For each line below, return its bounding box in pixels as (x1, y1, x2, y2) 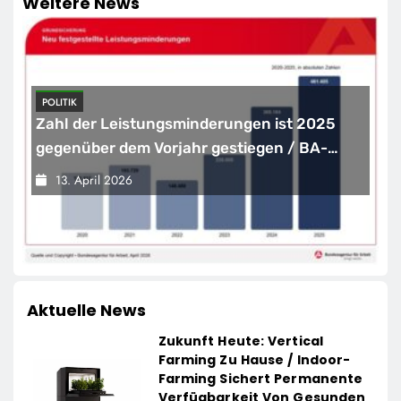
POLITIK (42, 94, 77, 109)
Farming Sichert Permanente (158, 370, 363, 388)
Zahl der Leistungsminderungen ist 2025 (36, 115, 336, 133)
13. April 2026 (55, 171, 132, 190)
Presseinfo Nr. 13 (36, 163, 159, 182)
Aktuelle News (27, 299, 146, 322)
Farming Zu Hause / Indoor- (158, 351, 351, 370)
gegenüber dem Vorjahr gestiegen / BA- (36, 139, 328, 158)
